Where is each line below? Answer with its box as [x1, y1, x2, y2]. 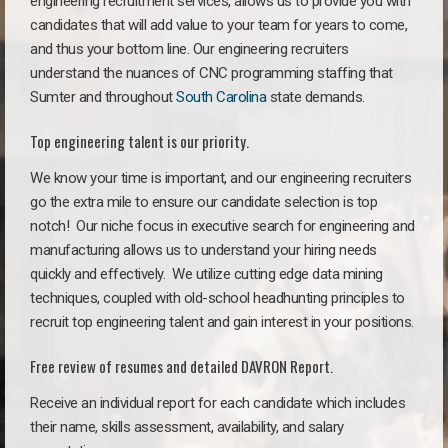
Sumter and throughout [30, 88, 176, 106]
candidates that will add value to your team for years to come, [30, 16, 407, 34]
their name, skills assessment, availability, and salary [30, 417, 344, 436]
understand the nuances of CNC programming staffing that [30, 64, 393, 82]
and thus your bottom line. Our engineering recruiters [30, 40, 349, 58]
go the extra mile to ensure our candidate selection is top [30, 192, 377, 211]
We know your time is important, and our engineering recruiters [30, 168, 411, 187]
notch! [30, 216, 76, 235]
